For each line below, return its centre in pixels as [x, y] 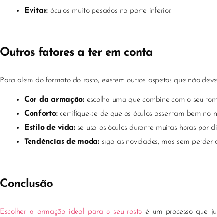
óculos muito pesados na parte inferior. [110, 11]
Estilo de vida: [50, 128]
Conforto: [41, 114]
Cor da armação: [54, 100]
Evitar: [36, 11]
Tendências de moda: [62, 142]
